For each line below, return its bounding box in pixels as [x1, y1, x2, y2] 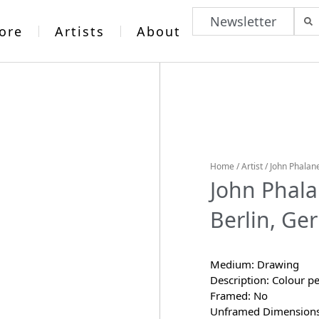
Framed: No [209, 288, 268, 303]
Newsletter [210, 13, 276, 30]
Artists [55, 22, 105, 40]
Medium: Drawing [209, 257, 299, 271]
